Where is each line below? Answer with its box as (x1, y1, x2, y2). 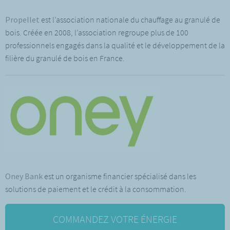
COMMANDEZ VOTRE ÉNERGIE (53, 212, 177, 225)
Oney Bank (5, 170, 43, 181)
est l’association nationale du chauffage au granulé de (41, 14, 220, 25)
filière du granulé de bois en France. (5, 52, 125, 63)
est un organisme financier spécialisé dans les (43, 170, 196, 181)
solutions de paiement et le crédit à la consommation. (5, 183, 188, 194)
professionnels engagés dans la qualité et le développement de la (5, 40, 225, 50)
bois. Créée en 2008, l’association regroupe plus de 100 (5, 27, 188, 37)
